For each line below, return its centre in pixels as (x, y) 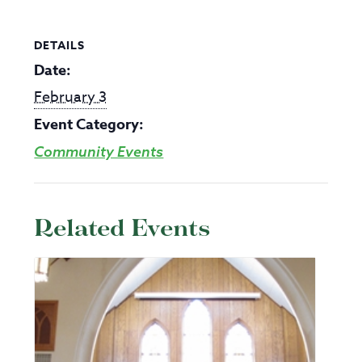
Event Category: (89, 124)
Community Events (99, 152)
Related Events (122, 229)
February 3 (71, 97)
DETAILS (60, 46)
